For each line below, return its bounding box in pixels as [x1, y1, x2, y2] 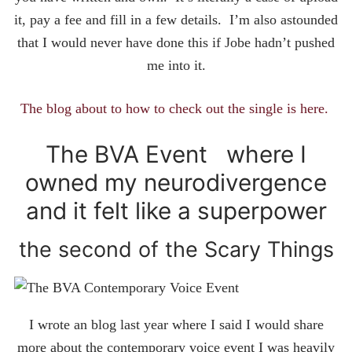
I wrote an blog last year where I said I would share [28, 317, 324, 333]
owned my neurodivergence [25, 168, 327, 197]
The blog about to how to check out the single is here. [20, 100, 328, 116]
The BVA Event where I [46, 140, 306, 169]
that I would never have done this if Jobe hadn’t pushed [17, 35, 335, 51]
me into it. [146, 57, 206, 74]
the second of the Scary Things [18, 236, 334, 263]
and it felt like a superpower [25, 196, 327, 225]
